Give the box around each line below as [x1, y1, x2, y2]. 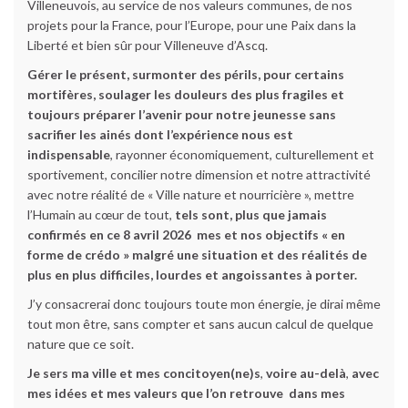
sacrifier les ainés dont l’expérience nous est [27, 127, 293, 142]
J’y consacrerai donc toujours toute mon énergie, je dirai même [27, 296, 381, 311]
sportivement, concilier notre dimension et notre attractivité [27, 167, 371, 182]
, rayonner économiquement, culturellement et [110, 147, 374, 162]
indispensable [27, 147, 110, 162]
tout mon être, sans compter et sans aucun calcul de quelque [27, 316, 373, 331]
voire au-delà [266, 365, 346, 381]
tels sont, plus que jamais [175, 207, 327, 222]
